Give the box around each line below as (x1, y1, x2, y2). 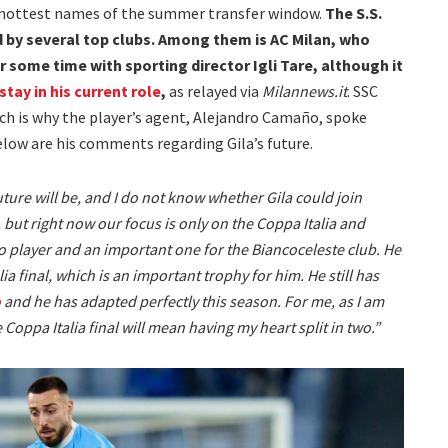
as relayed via (169, 81, 262, 102)
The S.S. (325, 3, 382, 24)
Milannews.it (262, 81, 347, 102)
